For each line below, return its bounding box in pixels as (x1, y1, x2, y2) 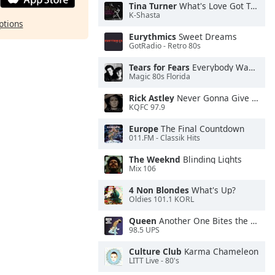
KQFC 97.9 (129, 102, 165, 113)
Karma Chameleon (182, 246, 258, 257)
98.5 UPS (129, 225, 160, 236)
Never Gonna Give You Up (174, 92, 252, 104)
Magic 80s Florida (129, 71, 190, 82)
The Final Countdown (158, 123, 244, 134)
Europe (129, 123, 158, 134)
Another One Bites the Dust (157, 215, 250, 227)
